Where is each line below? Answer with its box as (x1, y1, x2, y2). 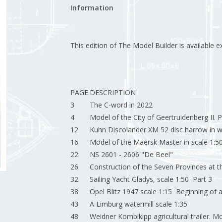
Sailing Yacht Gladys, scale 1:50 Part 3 (89, 174, 212, 184)
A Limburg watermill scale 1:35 (89, 199, 187, 209)
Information (70, 3, 113, 12)
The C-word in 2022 (89, 100, 153, 110)
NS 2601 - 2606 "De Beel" (89, 150, 173, 159)
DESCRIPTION (89, 88, 136, 97)
